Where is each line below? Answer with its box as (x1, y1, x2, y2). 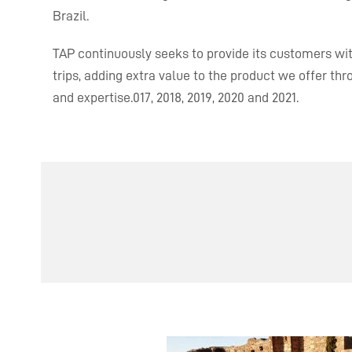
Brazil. (53, 9, 89, 23)
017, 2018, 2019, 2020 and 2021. (133, 90, 299, 104)
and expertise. (53, 90, 133, 104)
